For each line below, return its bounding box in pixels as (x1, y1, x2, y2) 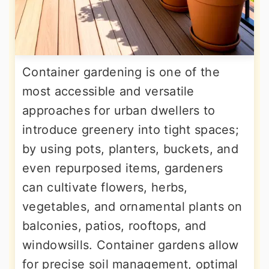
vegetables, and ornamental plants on (22, 199, 243, 214)
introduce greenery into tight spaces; (22, 122, 240, 138)
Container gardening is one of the (22, 65, 220, 80)
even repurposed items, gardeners (22, 161, 223, 176)
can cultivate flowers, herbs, (22, 180, 188, 195)
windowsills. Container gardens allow (22, 238, 239, 253)
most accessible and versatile (22, 84, 195, 99)
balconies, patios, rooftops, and (22, 219, 207, 234)
